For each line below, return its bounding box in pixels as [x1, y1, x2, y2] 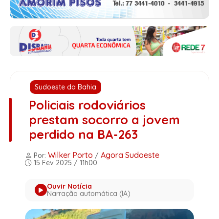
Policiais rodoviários [28, 97, 146, 112]
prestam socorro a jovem [28, 111, 180, 127]
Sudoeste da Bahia [35, 82, 96, 91]
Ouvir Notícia [47, 181, 92, 191]
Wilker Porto [48, 150, 93, 160]
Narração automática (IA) [47, 189, 131, 198]
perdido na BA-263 [28, 126, 138, 142]
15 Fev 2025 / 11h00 [32, 158, 97, 167]
